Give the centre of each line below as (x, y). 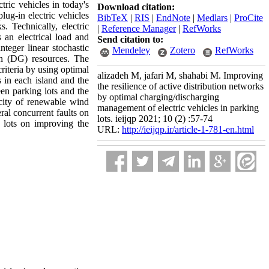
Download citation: (136, 7)
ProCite (249, 18)
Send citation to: (130, 39)
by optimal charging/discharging (158, 97)
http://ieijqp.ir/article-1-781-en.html (188, 129)
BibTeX (113, 18)
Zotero (183, 50)
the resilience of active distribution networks (180, 86)
